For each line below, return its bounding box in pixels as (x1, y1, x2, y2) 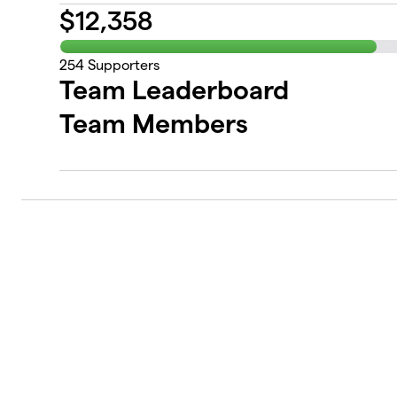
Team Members (59, 108, 249, 138)
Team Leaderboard (59, 74, 290, 105)
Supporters (84, 57, 160, 73)
